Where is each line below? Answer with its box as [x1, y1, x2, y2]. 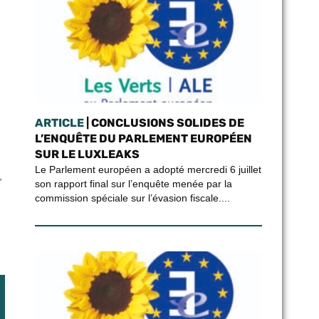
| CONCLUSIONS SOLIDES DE [83, 116, 244, 130]
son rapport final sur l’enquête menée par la [34, 178, 232, 189]
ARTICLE [34, 116, 84, 130]
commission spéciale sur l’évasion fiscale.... [34, 192, 230, 204]
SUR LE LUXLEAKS [34, 147, 140, 161]
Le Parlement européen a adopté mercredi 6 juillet [34, 164, 261, 175]
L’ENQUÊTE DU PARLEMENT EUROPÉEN [34, 132, 252, 145]
